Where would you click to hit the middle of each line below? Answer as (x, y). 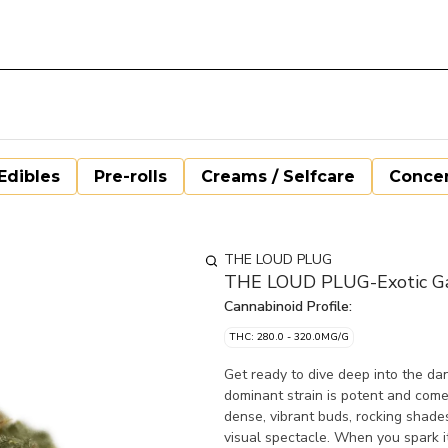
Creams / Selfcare (278, 176)
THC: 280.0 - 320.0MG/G (289, 337)
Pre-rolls (130, 176)
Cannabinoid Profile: (288, 306)
